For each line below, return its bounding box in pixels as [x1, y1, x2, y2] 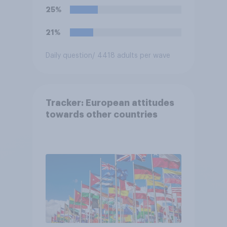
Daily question [45, 52, 92, 60]
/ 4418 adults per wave [92, 52, 170, 60]
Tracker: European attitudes [45, 98, 174, 107]
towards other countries [45, 109, 158, 119]
